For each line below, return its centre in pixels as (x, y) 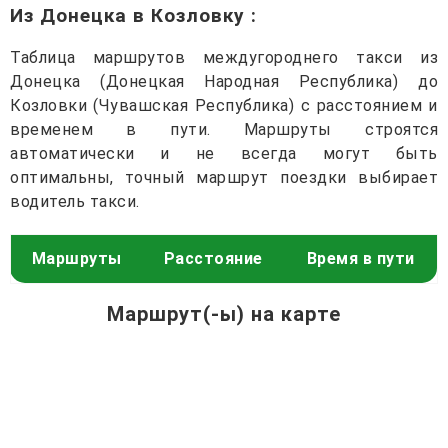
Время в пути (360, 258)
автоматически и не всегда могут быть (224, 153)
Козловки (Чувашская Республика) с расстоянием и (224, 105)
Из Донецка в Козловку (130, 15)
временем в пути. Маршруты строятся (224, 129)
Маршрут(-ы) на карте (224, 313)
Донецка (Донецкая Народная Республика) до (224, 81)
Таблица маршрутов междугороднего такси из (224, 57)
